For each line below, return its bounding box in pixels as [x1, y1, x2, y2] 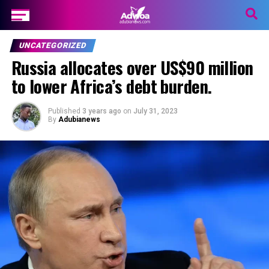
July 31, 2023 [133, 107, 178, 115]
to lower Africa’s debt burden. [11, 73, 212, 98]
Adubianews [58, 115, 100, 124]
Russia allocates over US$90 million [11, 55, 253, 80]
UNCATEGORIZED [17, 41, 88, 50]
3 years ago [82, 107, 121, 115]
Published [47, 107, 80, 115]
